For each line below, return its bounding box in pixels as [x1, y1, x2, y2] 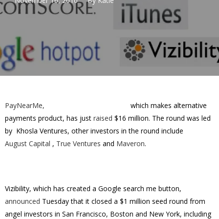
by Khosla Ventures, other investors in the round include [5, 126, 183, 135]
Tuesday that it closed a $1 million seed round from [40, 197, 205, 206]
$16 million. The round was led [112, 113, 211, 123]
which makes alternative [129, 101, 207, 110]
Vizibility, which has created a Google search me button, [5, 184, 181, 193]
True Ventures [56, 139, 101, 148]
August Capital [5, 139, 50, 148]
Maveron [116, 139, 145, 148]
